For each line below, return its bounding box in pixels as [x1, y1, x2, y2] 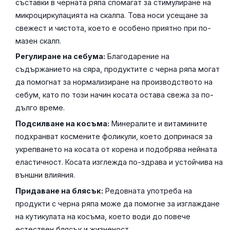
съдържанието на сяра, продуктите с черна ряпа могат [15, 65, 220, 74]
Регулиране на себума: [15, 52, 106, 61]
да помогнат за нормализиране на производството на [15, 78, 213, 87]
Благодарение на [105, 52, 170, 61]
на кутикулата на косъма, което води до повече [15, 212, 191, 221]
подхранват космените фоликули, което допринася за [15, 132, 213, 141]
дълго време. [15, 103, 65, 112]
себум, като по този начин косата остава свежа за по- [15, 90, 214, 100]
